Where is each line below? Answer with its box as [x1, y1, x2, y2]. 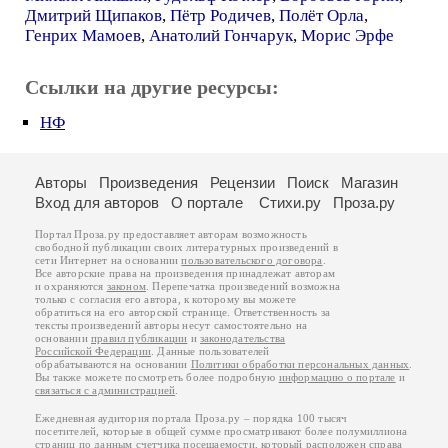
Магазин [341, 174, 398, 191]
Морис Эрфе [301, 26, 394, 45]
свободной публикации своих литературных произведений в [35, 242, 338, 253]
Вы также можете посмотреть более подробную [35, 372, 279, 383]
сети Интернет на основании [35, 255, 182, 266]
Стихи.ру [259, 194, 321, 211]
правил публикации [91, 333, 188, 344]
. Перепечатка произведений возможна [146, 281, 341, 292]
